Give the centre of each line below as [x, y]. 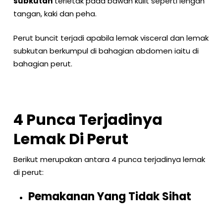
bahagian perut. [44, 63]
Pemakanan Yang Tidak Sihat [110, 196]
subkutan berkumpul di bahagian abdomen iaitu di [106, 51]
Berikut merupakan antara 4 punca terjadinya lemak [109, 159]
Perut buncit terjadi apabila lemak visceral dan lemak [111, 38]
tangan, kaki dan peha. [55, 14]
